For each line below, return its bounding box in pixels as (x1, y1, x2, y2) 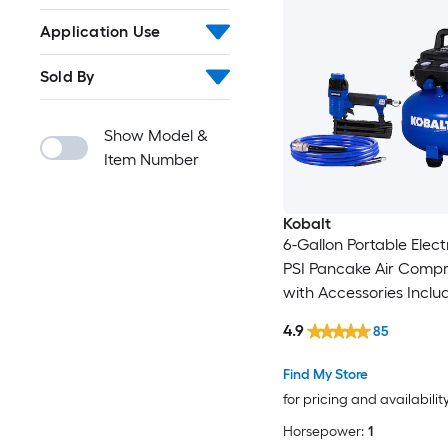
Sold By (40, 67, 95, 87)
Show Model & (104, 126, 208, 146)
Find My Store (282, 366, 368, 384)
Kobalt (282, 214, 331, 234)
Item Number (104, 150, 199, 170)
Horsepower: (282, 423, 364, 441)
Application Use (40, 22, 161, 42)
